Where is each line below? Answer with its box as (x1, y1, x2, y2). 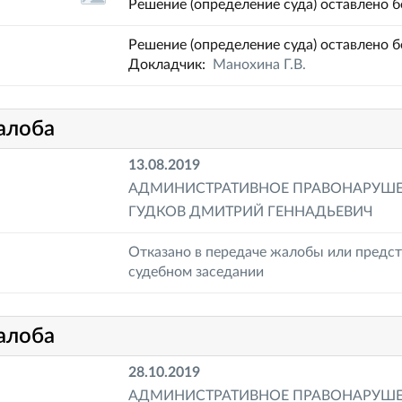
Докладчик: (128, 57, 214, 72)
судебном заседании (128, 265, 265, 279)
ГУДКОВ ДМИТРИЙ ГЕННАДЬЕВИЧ (128, 205, 374, 219)
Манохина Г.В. (213, 57, 307, 72)
